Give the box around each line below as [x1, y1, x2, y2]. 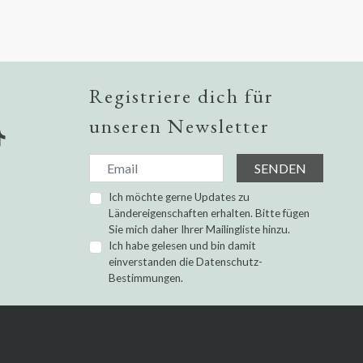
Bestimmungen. [109, 271, 184, 285]
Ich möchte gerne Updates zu [109, 190, 250, 204]
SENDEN [254, 160, 306, 176]
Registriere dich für [89, 82, 275, 109]
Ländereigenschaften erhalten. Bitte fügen [109, 207, 310, 220]
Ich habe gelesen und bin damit [109, 239, 257, 253]
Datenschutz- [196, 255, 263, 269]
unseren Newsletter [89, 112, 271, 139]
